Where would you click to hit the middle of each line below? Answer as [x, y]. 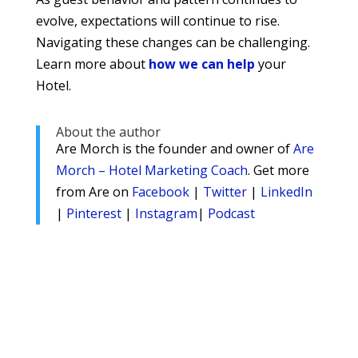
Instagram [166, 214]
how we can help [201, 64]
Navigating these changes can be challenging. [173, 43]
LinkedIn [286, 192]
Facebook [160, 192]
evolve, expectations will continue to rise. [157, 21]
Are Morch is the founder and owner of [174, 149]
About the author [108, 132]
